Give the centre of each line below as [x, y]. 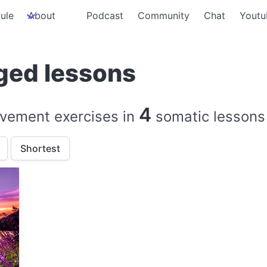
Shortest [40, 148]
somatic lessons [208, 117]
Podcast [105, 15]
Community [164, 15]
